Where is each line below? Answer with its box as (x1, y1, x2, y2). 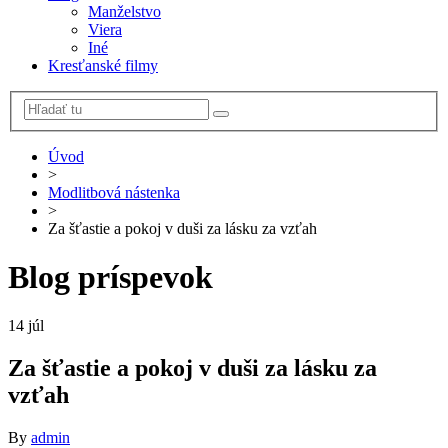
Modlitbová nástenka (48, 183, 180, 201)
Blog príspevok (8, 258, 213, 295)
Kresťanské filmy (48, 56, 158, 74)
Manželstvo (88, 2, 161, 20)
